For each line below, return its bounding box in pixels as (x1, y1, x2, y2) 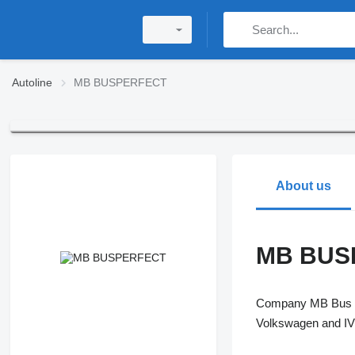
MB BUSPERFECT (74, 76, 167, 89)
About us (275, 179, 331, 193)
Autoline (12, 76, 52, 89)
